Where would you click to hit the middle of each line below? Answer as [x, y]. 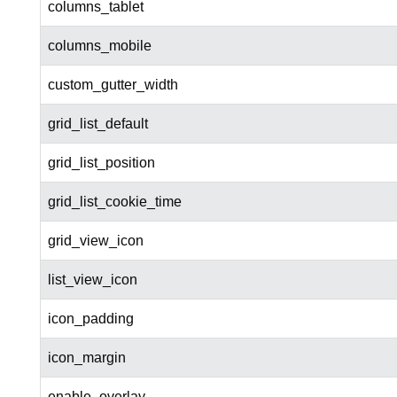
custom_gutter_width [113, 85]
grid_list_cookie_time [114, 202]
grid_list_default [97, 124]
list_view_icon [92, 280]
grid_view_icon [95, 241]
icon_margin [86, 358]
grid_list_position [101, 163]
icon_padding [90, 319]
